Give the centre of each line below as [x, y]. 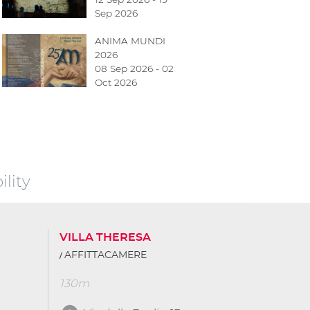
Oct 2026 [116, 82]
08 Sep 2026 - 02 [134, 69]
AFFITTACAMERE [106, 255]
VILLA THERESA [105, 237]
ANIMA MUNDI [130, 41]
